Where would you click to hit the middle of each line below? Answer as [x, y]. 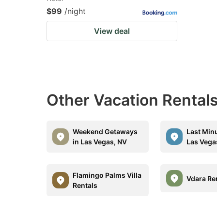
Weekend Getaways [105, 132]
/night [75, 11]
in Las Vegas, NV [100, 142]
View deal [112, 31]
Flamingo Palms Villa [107, 175]
